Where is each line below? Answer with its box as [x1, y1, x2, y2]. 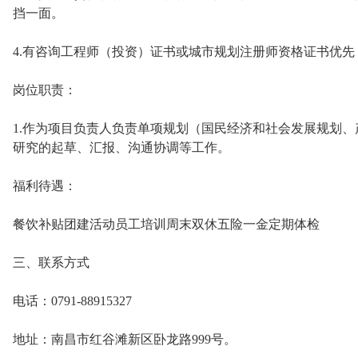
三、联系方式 [13, 256, 89, 269]
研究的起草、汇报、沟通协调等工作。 [13, 141, 230, 154]
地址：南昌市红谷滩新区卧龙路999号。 [13, 332, 237, 346]
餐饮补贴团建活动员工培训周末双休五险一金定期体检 [13, 217, 320, 231]
